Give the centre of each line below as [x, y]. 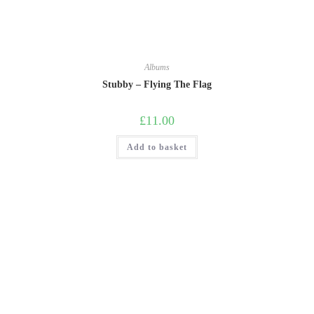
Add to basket [157, 147]
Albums [157, 67]
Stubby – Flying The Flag [157, 84]
